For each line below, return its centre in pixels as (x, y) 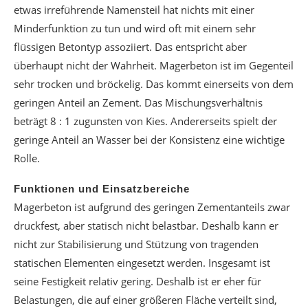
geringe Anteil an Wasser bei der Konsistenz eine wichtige (149, 140)
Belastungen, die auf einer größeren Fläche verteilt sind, (145, 300)
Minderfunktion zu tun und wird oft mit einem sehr (135, 28)
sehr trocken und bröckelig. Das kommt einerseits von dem (154, 84)
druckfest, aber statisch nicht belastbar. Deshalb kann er (146, 225)
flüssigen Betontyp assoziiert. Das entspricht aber (130, 47)
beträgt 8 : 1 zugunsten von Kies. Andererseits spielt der (145, 121)
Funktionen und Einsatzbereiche (102, 189)
